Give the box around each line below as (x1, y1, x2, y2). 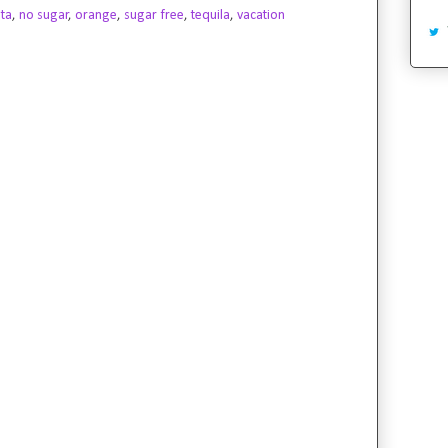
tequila (191, 7, 230, 23)
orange (75, 7, 117, 23)
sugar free (124, 7, 184, 23)
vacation (237, 7, 285, 23)
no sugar (19, 7, 69, 23)
